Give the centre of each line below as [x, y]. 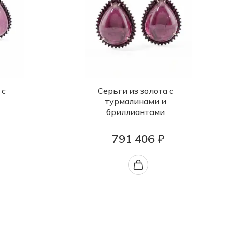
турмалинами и [136, 102]
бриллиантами [136, 112]
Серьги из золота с [136, 91]
